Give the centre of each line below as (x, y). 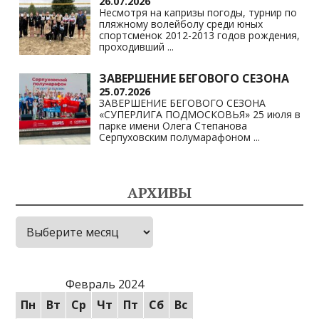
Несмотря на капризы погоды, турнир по (198, 12)
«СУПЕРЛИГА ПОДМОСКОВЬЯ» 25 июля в (200, 114)
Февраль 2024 (104, 284)
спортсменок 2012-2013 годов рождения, (200, 35)
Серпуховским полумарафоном (177, 137)
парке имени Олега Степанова (173, 125)
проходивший (134, 46)
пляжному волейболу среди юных (181, 23)
